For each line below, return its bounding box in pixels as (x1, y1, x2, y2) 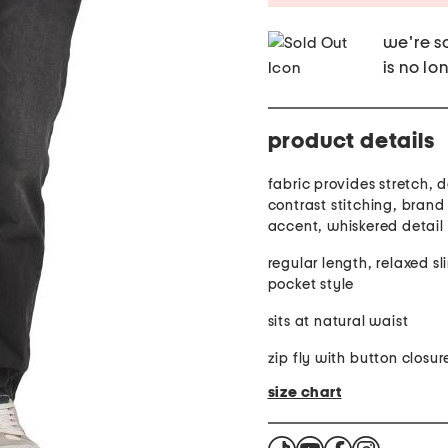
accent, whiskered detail (267, 219, 444, 235)
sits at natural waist (267, 314, 409, 330)
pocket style (267, 277, 355, 293)
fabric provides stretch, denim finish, (267, 177, 315, 193)
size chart (267, 385, 342, 401)
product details (267, 130, 435, 153)
